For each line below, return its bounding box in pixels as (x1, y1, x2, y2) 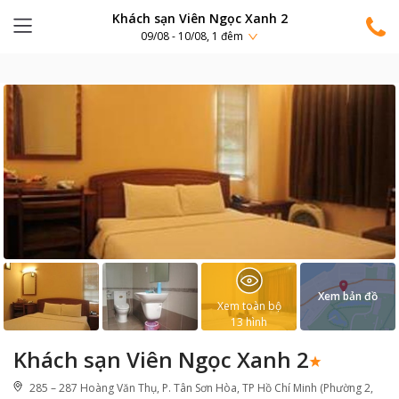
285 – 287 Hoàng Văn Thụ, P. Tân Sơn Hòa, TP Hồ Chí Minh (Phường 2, (29, 380, 373, 395)
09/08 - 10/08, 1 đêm (141, 28, 243, 45)
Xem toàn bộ (216, 298, 281, 313)
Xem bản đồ (318, 289, 378, 304)
